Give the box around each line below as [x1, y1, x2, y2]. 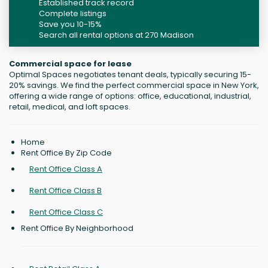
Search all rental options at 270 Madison [39, 29, 194, 41]
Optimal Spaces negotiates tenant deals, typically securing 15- [9, 69, 251, 81]
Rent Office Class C [29, 206, 103, 218]
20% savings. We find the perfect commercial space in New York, [9, 80, 259, 92]
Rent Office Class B [29, 185, 102, 197]
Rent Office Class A [29, 163, 102, 175]
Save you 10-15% [39, 19, 102, 31]
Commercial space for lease [9, 58, 132, 70]
